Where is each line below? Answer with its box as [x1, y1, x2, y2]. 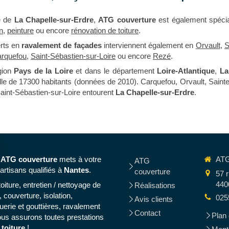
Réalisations [134, 181, 175, 190]
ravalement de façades [21, 41, 102, 50]
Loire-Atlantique [157, 66, 215, 75]
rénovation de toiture [71, 26, 139, 35]
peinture [7, 26, 34, 35]
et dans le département [73, 66, 157, 75]
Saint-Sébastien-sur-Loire [31, 52, 116, 60]
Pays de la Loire [14, 66, 73, 75]
